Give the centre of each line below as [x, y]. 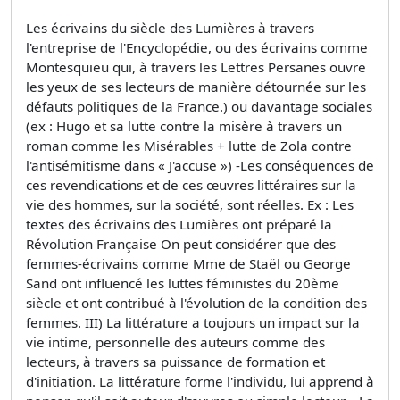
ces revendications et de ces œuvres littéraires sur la [191, 184]
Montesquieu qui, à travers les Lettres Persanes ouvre [196, 67]
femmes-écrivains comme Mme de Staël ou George [188, 263]
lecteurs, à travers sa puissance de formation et [175, 361]
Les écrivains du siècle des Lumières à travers [170, 27]
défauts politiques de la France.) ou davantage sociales [199, 106]
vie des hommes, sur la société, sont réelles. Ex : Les [190, 204]
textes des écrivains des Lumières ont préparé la [179, 224]
